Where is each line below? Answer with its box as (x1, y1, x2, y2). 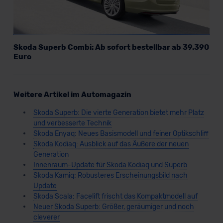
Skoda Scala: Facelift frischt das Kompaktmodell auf (33, 192, 198, 201)
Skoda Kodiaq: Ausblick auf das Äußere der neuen (33, 140, 189, 149)
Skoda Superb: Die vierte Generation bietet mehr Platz (33, 109, 204, 117)
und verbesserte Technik (33, 119, 111, 128)
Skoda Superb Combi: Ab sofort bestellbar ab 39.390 (13, 43, 209, 52)
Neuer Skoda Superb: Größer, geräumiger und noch (33, 203, 194, 212)
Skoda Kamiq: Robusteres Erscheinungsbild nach (33, 171, 188, 180)
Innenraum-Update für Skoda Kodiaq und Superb (33, 161, 187, 170)
